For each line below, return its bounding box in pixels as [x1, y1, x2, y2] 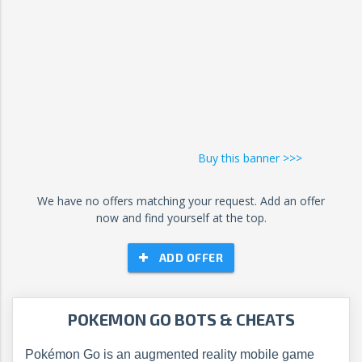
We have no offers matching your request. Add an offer [37, 193, 325, 208]
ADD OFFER [158, 250, 224, 264]
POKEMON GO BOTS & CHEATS [67, 309, 295, 329]
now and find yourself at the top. [95, 210, 267, 225]
